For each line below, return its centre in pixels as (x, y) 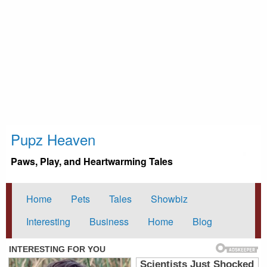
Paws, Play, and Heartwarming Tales (92, 161)
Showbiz (169, 198)
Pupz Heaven (53, 139)
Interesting (48, 222)
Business (109, 222)
